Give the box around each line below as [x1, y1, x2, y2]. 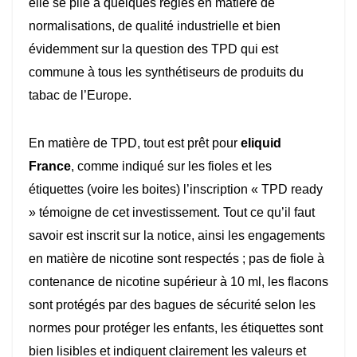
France [29, 159, 71, 174]
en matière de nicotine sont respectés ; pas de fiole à [29, 252, 324, 266]
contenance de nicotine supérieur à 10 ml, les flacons [29, 275, 328, 289]
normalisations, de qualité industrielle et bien [29, 19, 280, 33]
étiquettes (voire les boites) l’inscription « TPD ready [29, 182, 323, 197]
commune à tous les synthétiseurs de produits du [29, 65, 304, 80]
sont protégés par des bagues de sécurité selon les [29, 298, 316, 312]
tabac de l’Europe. [29, 88, 131, 103]
